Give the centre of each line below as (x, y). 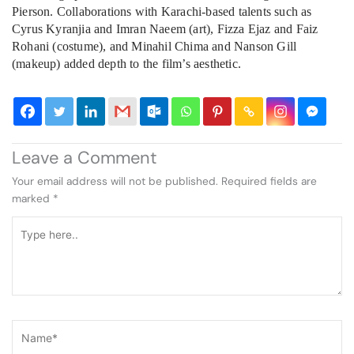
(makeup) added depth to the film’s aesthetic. (126, 64)
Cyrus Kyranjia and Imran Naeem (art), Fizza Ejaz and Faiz (165, 29)
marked (32, 199)
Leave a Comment (85, 158)
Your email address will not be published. (115, 181)
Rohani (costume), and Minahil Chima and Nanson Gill (154, 47)
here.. (25, 242)
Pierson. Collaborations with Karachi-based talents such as (162, 12)
